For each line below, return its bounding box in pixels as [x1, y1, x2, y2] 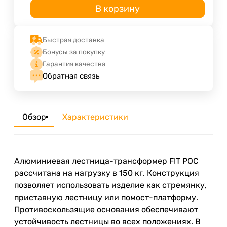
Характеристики [62, 111, 128, 122]
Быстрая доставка [43, 35, 104, 44]
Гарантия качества [43, 60, 106, 68]
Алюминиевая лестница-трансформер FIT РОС [14, 156, 199, 166]
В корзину [95, 3, 140, 14]
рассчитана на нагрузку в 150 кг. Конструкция [14, 168, 199, 178]
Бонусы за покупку [43, 48, 105, 56]
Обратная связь [43, 71, 99, 81]
